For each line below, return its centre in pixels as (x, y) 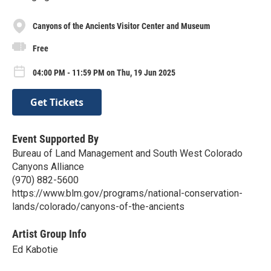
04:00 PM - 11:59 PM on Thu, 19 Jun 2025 (104, 72)
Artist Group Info (49, 234)
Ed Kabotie (35, 250)
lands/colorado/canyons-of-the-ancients (98, 207)
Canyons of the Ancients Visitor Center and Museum (121, 26)
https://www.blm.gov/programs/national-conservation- (127, 194)
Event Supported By (55, 139)
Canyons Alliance (48, 167)
